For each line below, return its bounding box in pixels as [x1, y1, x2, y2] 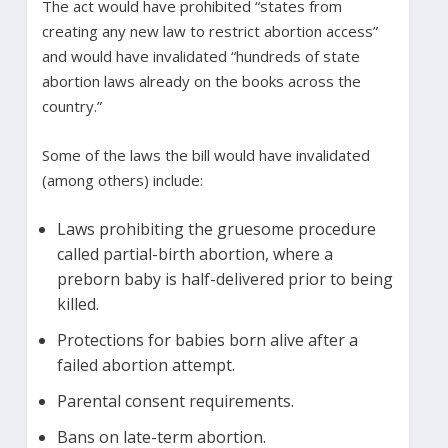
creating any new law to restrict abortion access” [41, 20, 378, 41]
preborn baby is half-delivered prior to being [56, 267, 393, 290]
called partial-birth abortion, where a [56, 242, 333, 265]
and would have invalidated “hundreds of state [41, 45, 360, 66]
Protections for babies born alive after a [56, 329, 358, 351]
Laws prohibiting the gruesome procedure [56, 217, 376, 240]
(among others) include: [41, 169, 207, 190]
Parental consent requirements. [56, 390, 298, 413]
